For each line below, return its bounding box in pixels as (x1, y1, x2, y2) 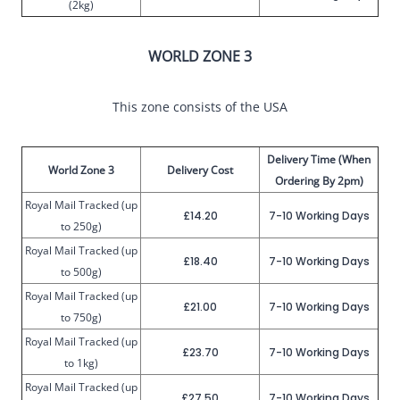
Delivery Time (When (267, 152, 371, 167)
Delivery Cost (167, 162, 233, 178)
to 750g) (61, 310, 102, 325)
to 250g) (61, 219, 102, 234)
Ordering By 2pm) (274, 173, 363, 188)
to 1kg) (64, 355, 98, 371)
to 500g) (61, 264, 102, 279)
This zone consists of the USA (112, 98, 287, 115)
